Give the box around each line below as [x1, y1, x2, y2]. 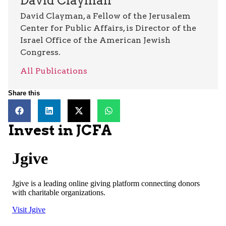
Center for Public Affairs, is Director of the [20, 23, 196, 33]
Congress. [20, 47, 61, 58]
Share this [8, 89, 40, 97]
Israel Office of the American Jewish [20, 35, 171, 45]
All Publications [20, 66, 87, 76]
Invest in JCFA [8, 122, 112, 139]
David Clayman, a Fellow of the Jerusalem [20, 11, 191, 21]
